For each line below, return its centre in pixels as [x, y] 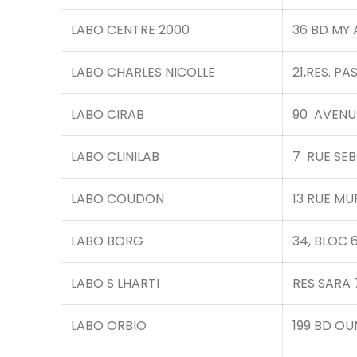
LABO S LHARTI [115, 283]
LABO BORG [107, 241]
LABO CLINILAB [115, 157]
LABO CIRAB [108, 114]
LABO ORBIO [109, 326]
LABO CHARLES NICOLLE [143, 72]
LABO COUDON [118, 199]
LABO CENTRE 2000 [130, 30]
